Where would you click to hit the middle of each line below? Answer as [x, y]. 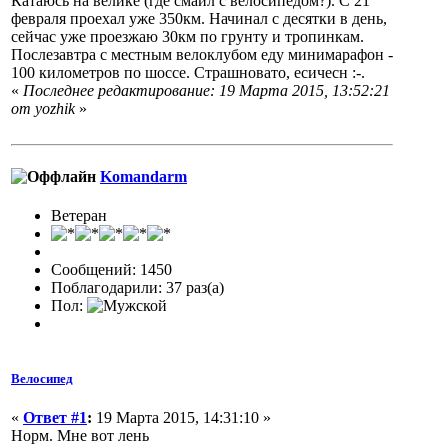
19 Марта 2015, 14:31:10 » [181, 418]
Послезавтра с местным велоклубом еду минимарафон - [202, 55]
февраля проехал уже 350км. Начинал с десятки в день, [199, 19]
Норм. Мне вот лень [80, 436]
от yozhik [43, 109]
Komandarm [143, 176]
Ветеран [79, 215]
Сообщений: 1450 [111, 269]
